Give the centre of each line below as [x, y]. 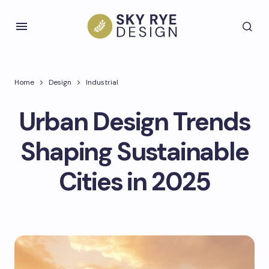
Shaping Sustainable [134, 152]
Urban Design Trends [134, 122]
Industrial [102, 82]
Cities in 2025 [134, 182]
